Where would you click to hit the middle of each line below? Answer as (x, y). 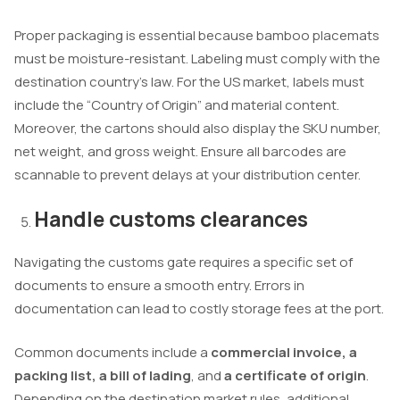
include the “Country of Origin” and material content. (177, 105)
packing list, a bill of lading (103, 375)
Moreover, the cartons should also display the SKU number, (198, 129)
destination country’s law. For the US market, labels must (189, 82)
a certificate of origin (295, 375)
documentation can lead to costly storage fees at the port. (199, 309)
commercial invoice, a (284, 352)
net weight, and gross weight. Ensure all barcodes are (180, 152)
